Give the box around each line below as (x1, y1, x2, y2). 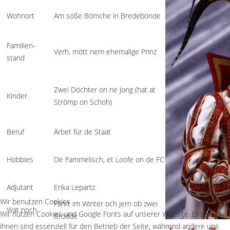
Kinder (7, 91, 27, 101)
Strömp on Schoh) (54, 97, 112, 107)
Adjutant (7, 182, 33, 192)
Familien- (7, 41, 35, 50)
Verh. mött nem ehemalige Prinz (54, 47, 157, 56)
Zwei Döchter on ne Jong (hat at (54, 85, 156, 94)
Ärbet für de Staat (54, 127, 111, 137)
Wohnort (7, 11, 34, 21)
